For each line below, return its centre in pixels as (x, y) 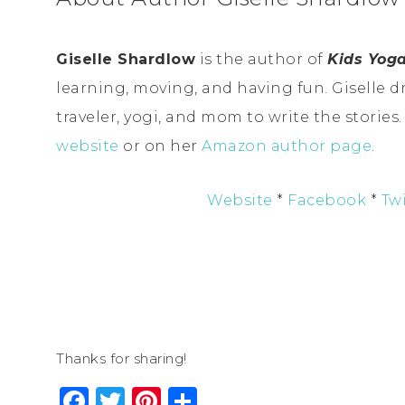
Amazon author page (287, 146)
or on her (160, 146)
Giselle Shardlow (126, 59)
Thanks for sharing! (122, 358)
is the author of (261, 59)
